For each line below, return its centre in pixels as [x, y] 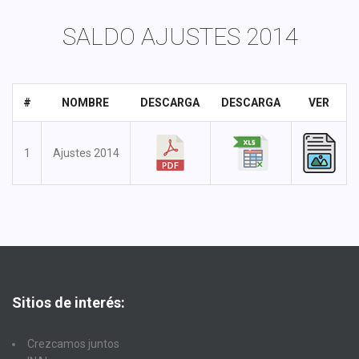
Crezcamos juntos [73, 344]
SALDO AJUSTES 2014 [179, 36]
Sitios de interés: [69, 303]
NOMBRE [85, 103]
